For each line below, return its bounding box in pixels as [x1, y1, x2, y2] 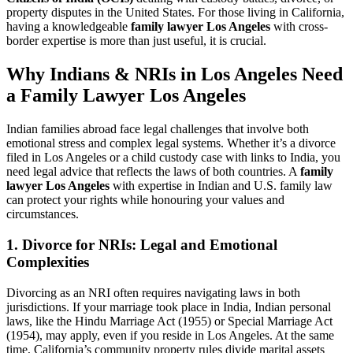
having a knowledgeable [6, 20, 131, 34]
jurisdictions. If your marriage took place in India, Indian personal [6, 299, 331, 314]
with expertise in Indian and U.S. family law [110, 179, 333, 193]
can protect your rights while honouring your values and [6, 193, 284, 207]
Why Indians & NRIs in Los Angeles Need [6, 64, 343, 85]
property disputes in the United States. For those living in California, [6, 6, 344, 20]
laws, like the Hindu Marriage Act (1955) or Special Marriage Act [6, 314, 333, 328]
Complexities [6, 253, 89, 270]
